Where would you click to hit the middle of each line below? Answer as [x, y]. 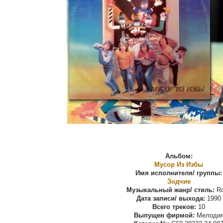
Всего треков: [174, 207]
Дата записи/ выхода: [171, 199]
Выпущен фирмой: [164, 216]
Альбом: [179, 156]
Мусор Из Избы [179, 165]
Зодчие [179, 182]
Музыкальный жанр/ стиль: [170, 190]
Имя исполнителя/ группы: [179, 173]
